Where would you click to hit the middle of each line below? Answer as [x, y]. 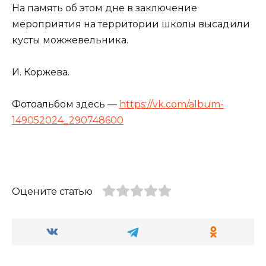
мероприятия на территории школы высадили [131, 24]
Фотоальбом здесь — [66, 104]
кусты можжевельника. [70, 40]
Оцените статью [52, 191]
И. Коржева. [41, 72]
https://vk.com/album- [172, 104]
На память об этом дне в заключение [104, 8]
